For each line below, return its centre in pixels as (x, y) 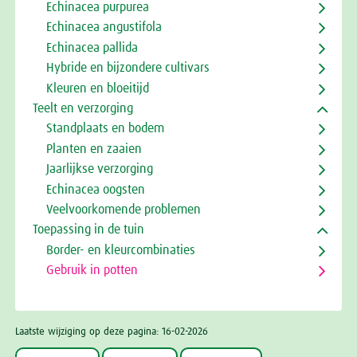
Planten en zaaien (94, 149)
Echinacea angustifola (104, 27)
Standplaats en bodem (105, 129)
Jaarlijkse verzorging (99, 169)
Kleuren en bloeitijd (97, 88)
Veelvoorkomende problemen (123, 209)
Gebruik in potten (92, 271)
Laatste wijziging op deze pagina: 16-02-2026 (112, 332)
